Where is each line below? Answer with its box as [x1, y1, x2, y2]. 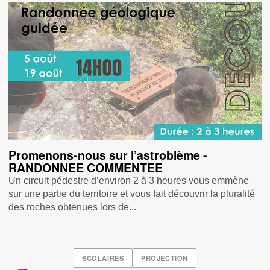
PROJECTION [141, 253, 188, 263]
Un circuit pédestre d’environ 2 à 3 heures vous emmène [8, 175, 250, 186]
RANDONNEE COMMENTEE [8, 159, 163, 176]
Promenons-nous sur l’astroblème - [8, 146, 208, 163]
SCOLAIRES [82, 253, 124, 263]
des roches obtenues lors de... [8, 201, 137, 212]
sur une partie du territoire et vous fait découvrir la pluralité [8, 188, 256, 199]
